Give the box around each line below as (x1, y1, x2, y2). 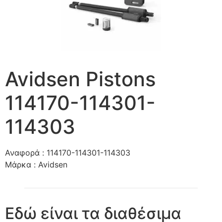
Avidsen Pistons (5, 67, 156, 91)
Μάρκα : (5, 160, 38, 169)
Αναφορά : (5, 148, 47, 158)
